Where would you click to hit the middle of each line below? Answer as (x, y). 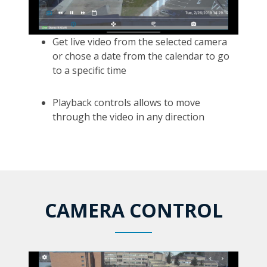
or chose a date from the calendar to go (141, 56)
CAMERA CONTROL (133, 210)
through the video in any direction (128, 117)
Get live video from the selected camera (140, 42)
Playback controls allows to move (126, 103)
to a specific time (89, 71)
